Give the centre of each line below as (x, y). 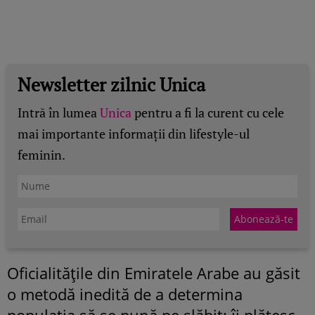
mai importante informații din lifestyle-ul (134, 133)
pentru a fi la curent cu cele (208, 112)
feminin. (41, 154)
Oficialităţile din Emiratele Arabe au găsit (154, 272)
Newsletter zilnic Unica (111, 84)
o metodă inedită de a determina (125, 294)
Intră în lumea (59, 112)
